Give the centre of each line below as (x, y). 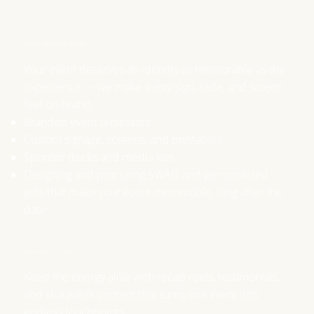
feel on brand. (59, 104)
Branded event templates (87, 122)
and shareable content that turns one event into (142, 295)
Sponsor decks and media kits (99, 157)
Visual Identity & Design (55, 43)
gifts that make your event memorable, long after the (153, 192)
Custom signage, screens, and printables (123, 139)
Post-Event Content (50, 251)
